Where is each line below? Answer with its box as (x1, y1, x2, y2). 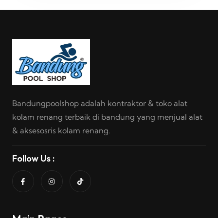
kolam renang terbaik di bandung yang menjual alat (12, 112, 202, 122)
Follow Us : (12, 153, 54, 164)
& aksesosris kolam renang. (12, 126, 110, 136)
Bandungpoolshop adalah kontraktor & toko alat (12, 98, 187, 109)
